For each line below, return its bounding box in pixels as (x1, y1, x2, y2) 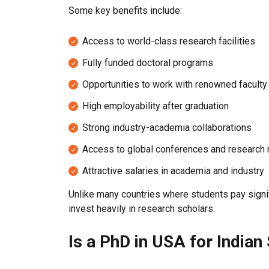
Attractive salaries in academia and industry (82, 165, 264, 177)
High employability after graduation (82, 100, 229, 112)
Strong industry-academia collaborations (82, 122, 252, 133)
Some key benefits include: (68, 5, 182, 16)
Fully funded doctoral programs (82, 57, 213, 68)
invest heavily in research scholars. (68, 203, 215, 214)
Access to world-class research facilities (82, 35, 255, 47)
